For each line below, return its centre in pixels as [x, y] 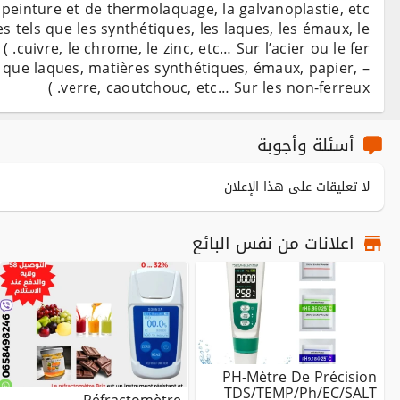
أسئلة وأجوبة [306, 146]
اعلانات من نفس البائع [273, 244]
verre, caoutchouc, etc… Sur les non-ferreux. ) [215, 88]
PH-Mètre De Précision [300, 378]
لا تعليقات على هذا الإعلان [297, 187]
